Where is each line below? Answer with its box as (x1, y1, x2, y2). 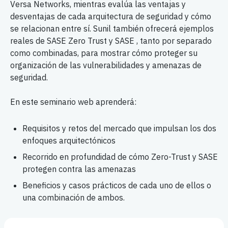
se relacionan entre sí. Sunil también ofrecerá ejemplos (10, 23, 214, 34)
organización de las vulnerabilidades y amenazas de (10, 60, 202, 70)
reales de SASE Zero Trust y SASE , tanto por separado (10, 36, 212, 46)
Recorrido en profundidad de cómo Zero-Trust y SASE (22, 152, 218, 162)
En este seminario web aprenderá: (10, 97, 136, 107)
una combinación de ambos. (22, 192, 125, 203)
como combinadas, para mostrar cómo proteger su (10, 48, 197, 58)
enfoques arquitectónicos (22, 135, 116, 146)
